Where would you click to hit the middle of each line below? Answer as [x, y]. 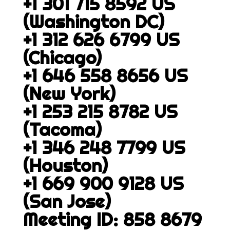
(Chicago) [62, 57]
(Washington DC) [93, 22]
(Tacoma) [62, 129]
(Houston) [65, 165]
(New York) [69, 93]
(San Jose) [67, 201]
